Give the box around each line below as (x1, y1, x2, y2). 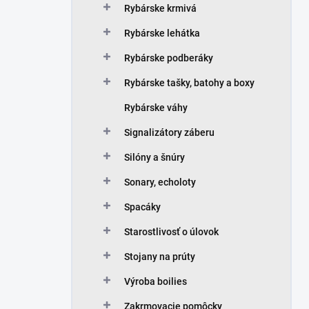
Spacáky (124, 201, 161, 212)
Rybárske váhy (124, 102, 188, 113)
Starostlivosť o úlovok (124, 226, 219, 237)
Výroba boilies (124, 276, 187, 287)
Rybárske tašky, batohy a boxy (124, 77, 255, 88)
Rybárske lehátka (124, 28, 200, 39)
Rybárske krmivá (124, 3, 197, 14)
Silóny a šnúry (124, 152, 185, 163)
